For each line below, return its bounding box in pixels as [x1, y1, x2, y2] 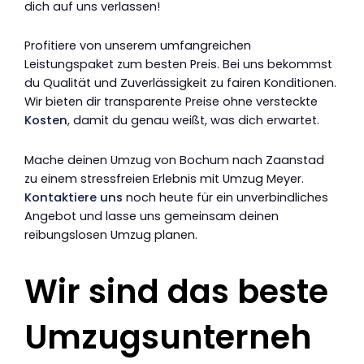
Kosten [24, 112, 67, 129]
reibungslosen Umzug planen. [24, 226, 197, 243]
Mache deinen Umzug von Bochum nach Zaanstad [24, 151, 324, 168]
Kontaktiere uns [24, 188, 123, 206]
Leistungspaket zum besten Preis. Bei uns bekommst [24, 56, 332, 73]
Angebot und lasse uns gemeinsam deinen [24, 207, 279, 224]
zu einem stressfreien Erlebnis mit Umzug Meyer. [24, 170, 304, 187]
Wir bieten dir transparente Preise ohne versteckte [24, 93, 318, 110]
